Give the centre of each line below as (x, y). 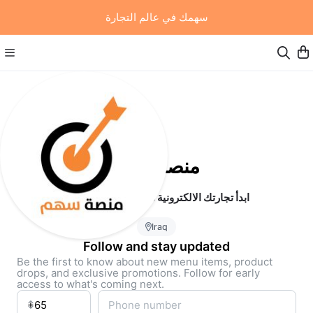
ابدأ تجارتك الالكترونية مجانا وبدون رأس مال (156, 197)
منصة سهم (156, 166)
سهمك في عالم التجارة (156, 17)
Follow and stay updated (156, 246)
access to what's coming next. (90, 284)
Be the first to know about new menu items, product (145, 262)
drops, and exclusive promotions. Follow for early (138, 273)
